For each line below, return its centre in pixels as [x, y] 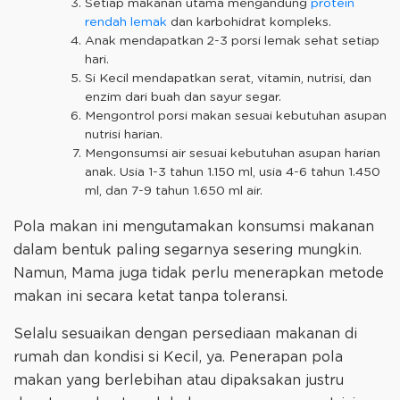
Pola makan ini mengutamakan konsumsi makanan [194, 226]
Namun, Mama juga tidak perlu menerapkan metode [199, 273]
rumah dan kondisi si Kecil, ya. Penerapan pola [178, 357]
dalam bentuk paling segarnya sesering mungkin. [187, 250]
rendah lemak [126, 22]
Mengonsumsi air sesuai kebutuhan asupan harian [233, 153]
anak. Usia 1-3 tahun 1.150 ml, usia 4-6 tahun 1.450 [233, 172]
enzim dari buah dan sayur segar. [185, 97]
